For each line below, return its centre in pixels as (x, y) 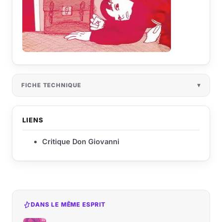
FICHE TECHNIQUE (51, 85)
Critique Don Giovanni (81, 141)
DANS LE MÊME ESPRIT (68, 204)
